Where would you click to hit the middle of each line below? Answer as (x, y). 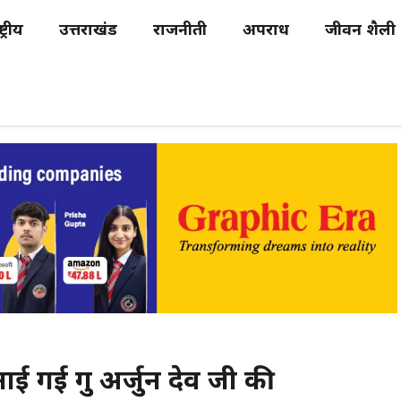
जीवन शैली (360, 31)
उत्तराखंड (88, 31)
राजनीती (180, 31)
